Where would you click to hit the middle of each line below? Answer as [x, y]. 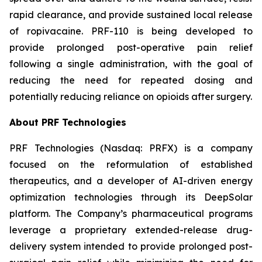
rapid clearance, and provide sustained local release [131, 15]
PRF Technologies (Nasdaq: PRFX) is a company [131, 148]
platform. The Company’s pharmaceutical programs [131, 213]
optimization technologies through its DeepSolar [131, 197]
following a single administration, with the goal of [131, 64]
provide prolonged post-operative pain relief [131, 47]
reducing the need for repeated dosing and [131, 80]
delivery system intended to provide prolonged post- [131, 246]
